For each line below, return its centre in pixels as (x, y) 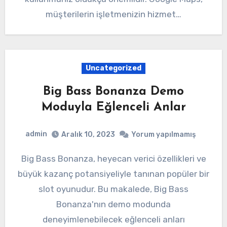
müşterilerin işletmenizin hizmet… (113, 14)
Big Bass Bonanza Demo (113, 92)
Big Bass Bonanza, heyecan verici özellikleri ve (24, 158)
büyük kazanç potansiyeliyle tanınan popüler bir (113, 174)
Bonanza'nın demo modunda (113, 204)
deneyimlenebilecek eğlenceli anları (113, 219)
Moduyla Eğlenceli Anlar (113, 108)
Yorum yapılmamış (163, 134)
